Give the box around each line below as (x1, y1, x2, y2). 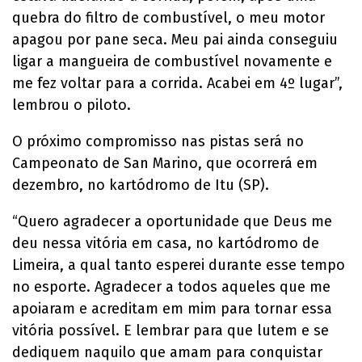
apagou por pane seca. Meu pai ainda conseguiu (12, 31, 338, 49)
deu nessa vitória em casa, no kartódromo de (12, 234, 319, 253)
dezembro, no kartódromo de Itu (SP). (12, 176, 269, 195)
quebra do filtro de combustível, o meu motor (12, 9, 325, 27)
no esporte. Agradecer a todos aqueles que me (12, 278, 330, 297)
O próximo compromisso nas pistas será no (12, 133, 304, 151)
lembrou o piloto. (12, 96, 131, 115)
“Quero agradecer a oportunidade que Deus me (12, 213, 332, 231)
